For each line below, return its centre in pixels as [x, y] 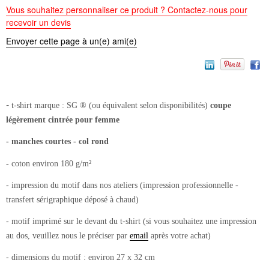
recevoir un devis [38, 22]
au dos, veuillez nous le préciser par [68, 236]
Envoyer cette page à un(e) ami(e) [71, 41]
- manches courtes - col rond [57, 142]
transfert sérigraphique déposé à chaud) [72, 200]
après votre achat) [180, 236]
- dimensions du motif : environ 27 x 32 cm [80, 258]
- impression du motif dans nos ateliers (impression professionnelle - [122, 186]
